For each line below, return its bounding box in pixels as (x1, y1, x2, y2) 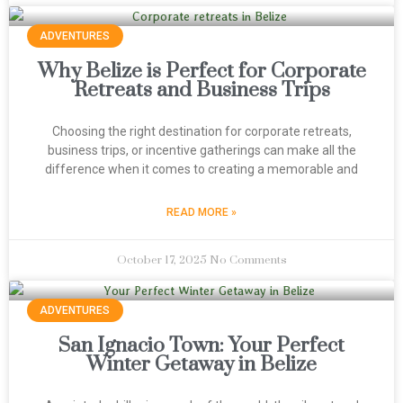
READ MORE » (166, 206, 237, 219)
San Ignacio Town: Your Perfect (58, 333, 345, 359)
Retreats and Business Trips (73, 77, 330, 103)
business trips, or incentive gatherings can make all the (47, 143, 356, 157)
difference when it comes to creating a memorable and (45, 162, 358, 176)
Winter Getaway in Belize (86, 352, 317, 378)
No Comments (209, 253, 287, 267)
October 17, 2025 (116, 253, 210, 267)
